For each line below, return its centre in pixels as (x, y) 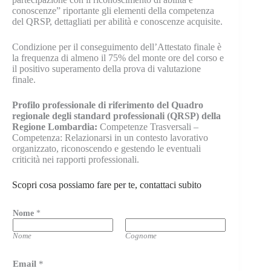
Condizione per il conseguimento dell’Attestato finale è (117, 47)
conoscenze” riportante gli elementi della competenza (113, 11)
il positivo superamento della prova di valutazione (106, 69)
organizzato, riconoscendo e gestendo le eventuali (106, 149)
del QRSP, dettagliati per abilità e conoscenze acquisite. (119, 22)
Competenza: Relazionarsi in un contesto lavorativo (110, 138)
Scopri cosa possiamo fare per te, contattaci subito (107, 185)
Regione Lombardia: (56, 127)
